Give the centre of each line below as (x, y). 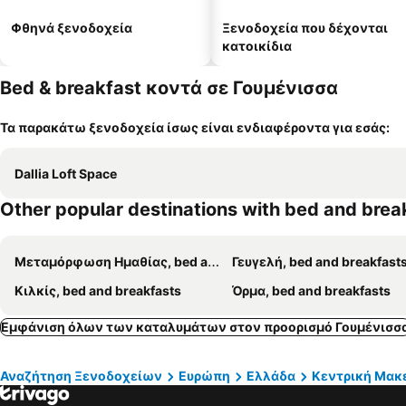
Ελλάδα (271, 376)
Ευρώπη (204, 376)
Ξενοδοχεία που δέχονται (305, 28)
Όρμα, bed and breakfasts (311, 290)
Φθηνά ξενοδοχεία (72, 28)
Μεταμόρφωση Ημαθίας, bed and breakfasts (111, 261)
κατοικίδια (257, 46)
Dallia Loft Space (66, 174)
